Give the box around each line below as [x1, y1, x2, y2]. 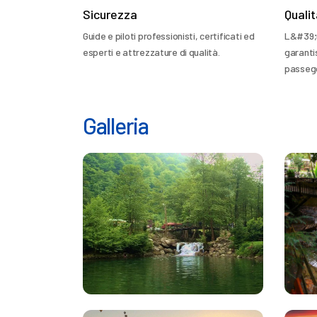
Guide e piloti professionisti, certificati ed [83, 30, 255, 42]
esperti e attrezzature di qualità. [83, 46, 220, 58]
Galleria [83, 112, 149, 139]
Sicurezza [83, 6, 137, 22]
